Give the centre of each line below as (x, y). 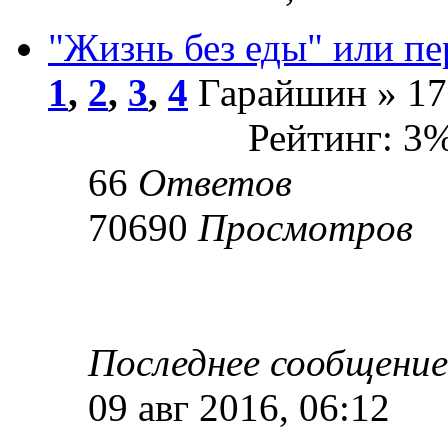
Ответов (215, 182)
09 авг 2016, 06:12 (239, 407)
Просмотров (305, 227)
